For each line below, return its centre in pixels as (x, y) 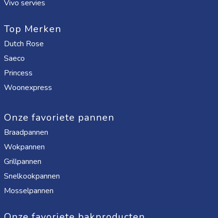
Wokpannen (24, 147)
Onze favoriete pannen (59, 118)
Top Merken (33, 29)
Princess (19, 73)
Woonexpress (29, 88)
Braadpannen (26, 132)
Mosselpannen (29, 191)
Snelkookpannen (32, 176)
